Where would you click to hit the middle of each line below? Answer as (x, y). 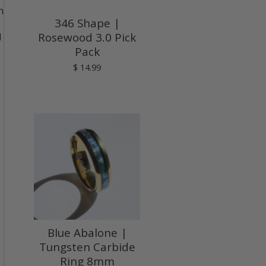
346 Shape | (87, 23)
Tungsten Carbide (87, 247)
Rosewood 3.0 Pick (87, 37)
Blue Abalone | (87, 232)
